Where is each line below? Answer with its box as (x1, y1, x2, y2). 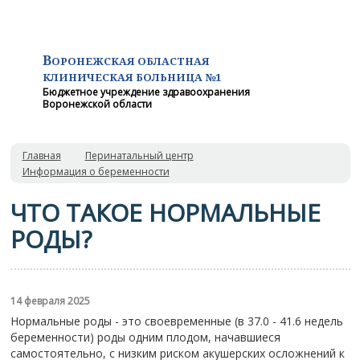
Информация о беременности (22, 165, 170, 178)
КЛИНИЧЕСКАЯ (42, 70, 136, 84)
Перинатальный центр (84, 149, 194, 162)
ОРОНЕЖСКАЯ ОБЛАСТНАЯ (51, 54, 210, 68)
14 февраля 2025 (10, 294, 90, 308)
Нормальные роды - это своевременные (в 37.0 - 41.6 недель (10, 313, 343, 329)
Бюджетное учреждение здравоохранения (42, 85, 250, 99)
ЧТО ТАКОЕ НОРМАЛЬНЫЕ (10, 196, 321, 229)
